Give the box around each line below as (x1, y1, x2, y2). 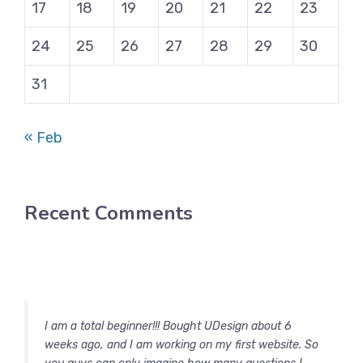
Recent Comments (24, 200, 193, 226)
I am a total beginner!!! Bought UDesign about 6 (45, 319, 291, 333)
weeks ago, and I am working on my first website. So (45, 338, 318, 352)
